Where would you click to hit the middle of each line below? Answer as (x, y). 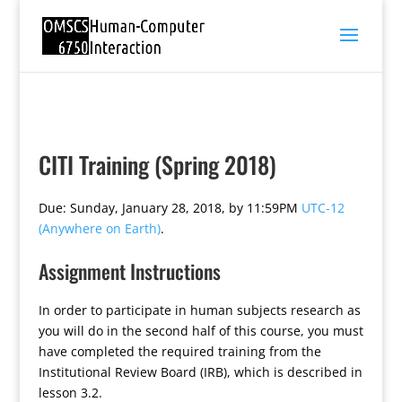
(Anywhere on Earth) (99, 228)
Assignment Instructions (129, 271)
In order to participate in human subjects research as (199, 310)
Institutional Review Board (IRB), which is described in (200, 372)
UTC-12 (323, 208)
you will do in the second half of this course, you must (201, 331)
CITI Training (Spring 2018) (157, 165)
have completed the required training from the (179, 351)
